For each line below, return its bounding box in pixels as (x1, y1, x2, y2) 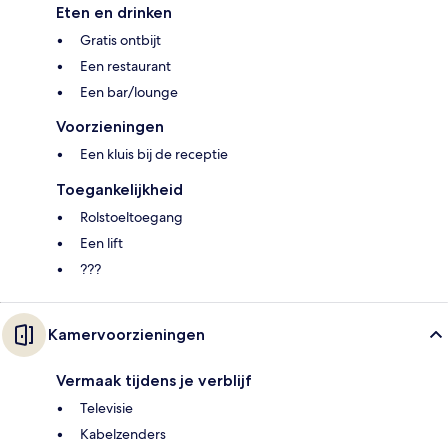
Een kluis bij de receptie (80, 145, 228, 164)
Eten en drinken (56, 3, 172, 23)
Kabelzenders (80, 425, 166, 444)
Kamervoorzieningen (48, 325, 205, 345)
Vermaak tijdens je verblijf (56, 371, 252, 391)
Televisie (80, 399, 133, 418)
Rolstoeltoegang (80, 208, 183, 227)
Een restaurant (80, 57, 171, 76)
